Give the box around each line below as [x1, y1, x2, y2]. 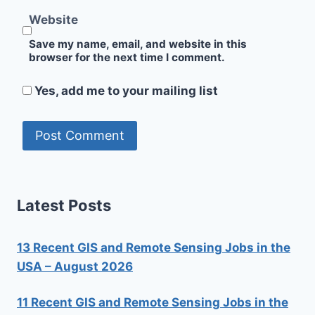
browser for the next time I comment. [29, 51, 226, 65]
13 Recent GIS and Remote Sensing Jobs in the [17, 240, 290, 255]
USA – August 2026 [17, 259, 133, 274]
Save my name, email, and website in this [29, 37, 247, 51]
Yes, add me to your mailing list [32, 83, 218, 98]
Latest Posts [17, 196, 111, 215]
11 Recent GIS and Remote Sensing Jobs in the [17, 295, 288, 310]
